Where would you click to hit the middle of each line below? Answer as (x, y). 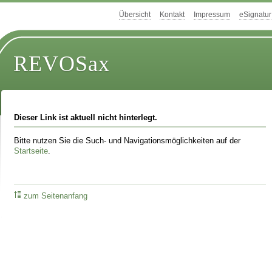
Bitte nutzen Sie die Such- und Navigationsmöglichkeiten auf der (127, 141)
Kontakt (172, 15)
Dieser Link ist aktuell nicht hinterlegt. (86, 118)
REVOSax (62, 64)
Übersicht (135, 15)
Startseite (31, 151)
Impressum (212, 15)
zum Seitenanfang (56, 196)
